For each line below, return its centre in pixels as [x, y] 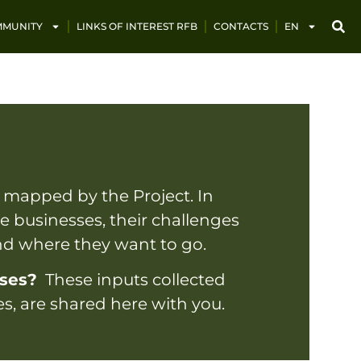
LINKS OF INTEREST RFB [137, 26]
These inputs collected [131, 280]
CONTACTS [241, 26]
